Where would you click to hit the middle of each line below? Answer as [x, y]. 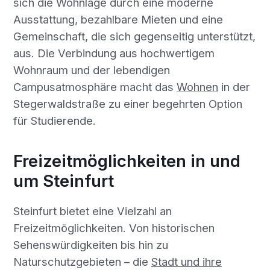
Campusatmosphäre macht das [95, 87]
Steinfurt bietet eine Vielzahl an [92, 211]
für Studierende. [54, 121]
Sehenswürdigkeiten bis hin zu [90, 244]
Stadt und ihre [186, 261]
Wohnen [197, 87]
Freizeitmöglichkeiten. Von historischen [114, 228]
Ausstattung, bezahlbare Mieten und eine [118, 20]
